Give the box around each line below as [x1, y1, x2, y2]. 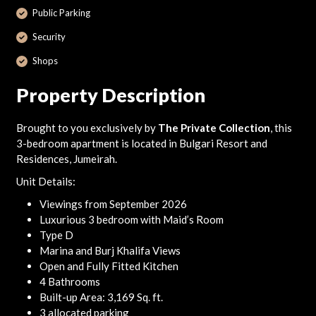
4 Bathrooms [39, 275, 100, 288]
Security [32, 31, 66, 43]
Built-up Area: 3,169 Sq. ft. [39, 291, 163, 303]
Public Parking [32, 7, 90, 19]
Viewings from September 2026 [39, 197, 189, 210]
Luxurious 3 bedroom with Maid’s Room [39, 213, 224, 226]
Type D [39, 229, 73, 241]
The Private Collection [157, 121, 270, 134]
